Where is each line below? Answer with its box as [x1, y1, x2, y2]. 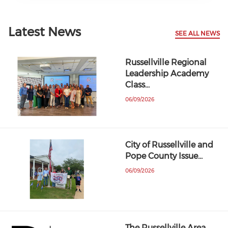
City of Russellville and [125, 140, 214, 150]
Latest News [8, 24, 81, 39]
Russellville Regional [125, 57, 207, 67]
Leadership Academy [125, 68, 209, 78]
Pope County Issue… [125, 151, 203, 161]
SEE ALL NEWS [175, 29, 220, 37]
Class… [125, 79, 150, 90]
